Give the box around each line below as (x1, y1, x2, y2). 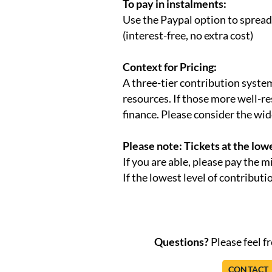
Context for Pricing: (123, 61, 217, 73)
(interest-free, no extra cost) (123, 29, 254, 42)
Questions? (154, 236, 209, 248)
